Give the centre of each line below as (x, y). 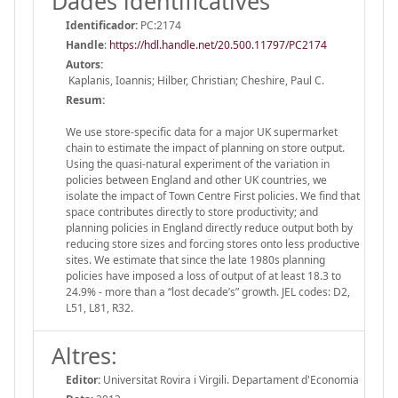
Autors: (84, 64)
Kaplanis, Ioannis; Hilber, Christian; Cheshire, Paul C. (195, 80)
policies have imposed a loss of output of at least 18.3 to (203, 275)
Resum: (85, 99)
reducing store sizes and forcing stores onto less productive (213, 243)
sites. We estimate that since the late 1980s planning (195, 259)
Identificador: (102, 25)
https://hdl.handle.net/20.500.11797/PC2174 (218, 44)
